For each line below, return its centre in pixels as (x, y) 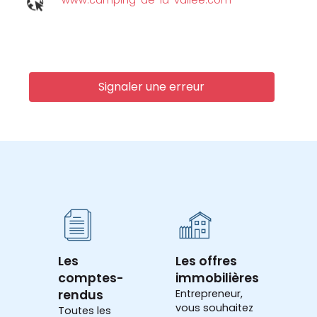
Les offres (206, 261)
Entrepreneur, (209, 294)
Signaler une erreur (152, 86)
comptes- (91, 278)
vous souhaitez (214, 308)
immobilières (217, 278)
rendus (81, 295)
